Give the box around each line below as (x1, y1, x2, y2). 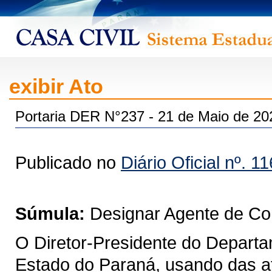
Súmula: (15, 203, 85, 223)
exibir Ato (9, 75, 103, 98)
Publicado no (15, 152, 121, 172)
